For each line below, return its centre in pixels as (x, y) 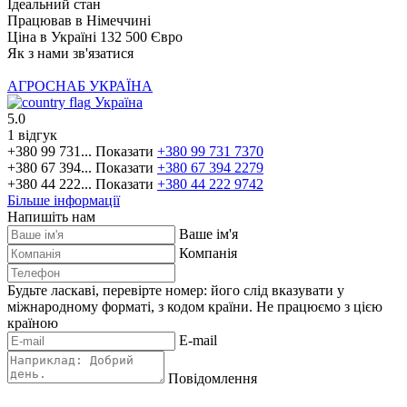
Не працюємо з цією (319, 306)
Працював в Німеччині (79, 20)
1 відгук (32, 134)
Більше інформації (64, 200)
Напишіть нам (51, 216)
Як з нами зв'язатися (70, 53)
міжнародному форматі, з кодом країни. (130, 306)
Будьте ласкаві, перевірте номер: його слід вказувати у (176, 290)
